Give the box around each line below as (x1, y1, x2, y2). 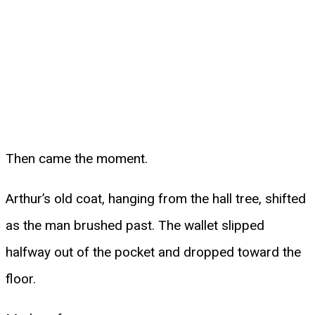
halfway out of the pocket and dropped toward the (6, 243, 301, 260)
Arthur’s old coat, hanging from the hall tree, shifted (6, 190, 306, 207)
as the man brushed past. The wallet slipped (6, 217, 264, 233)
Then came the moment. (6, 150, 148, 167)
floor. (6, 270, 36, 287)
